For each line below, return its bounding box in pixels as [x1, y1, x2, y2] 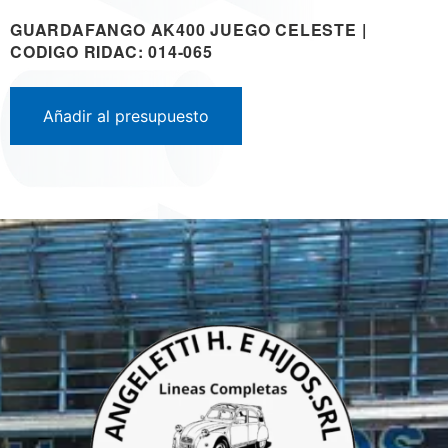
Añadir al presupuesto [43, 106, 209, 127]
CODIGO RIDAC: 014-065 [10, 40, 213, 64]
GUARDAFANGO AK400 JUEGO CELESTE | [10, 18, 367, 42]
